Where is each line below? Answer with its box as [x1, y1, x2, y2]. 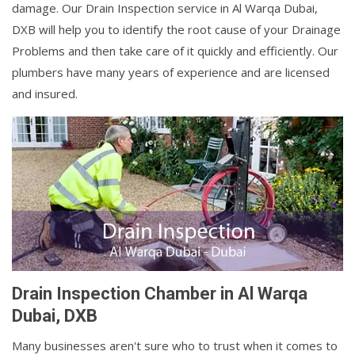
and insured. [12, 86, 78, 101]
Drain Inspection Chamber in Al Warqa [12, 284, 307, 304]
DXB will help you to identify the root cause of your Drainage [12, 21, 341, 37]
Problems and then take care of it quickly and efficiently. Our [12, 43, 338, 59]
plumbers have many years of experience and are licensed [12, 64, 330, 80]
